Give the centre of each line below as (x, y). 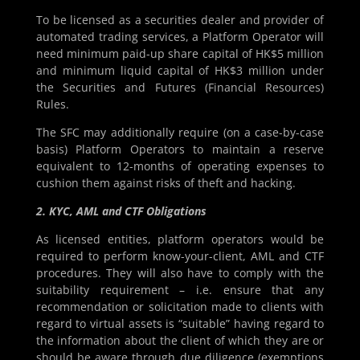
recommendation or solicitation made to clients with (180, 307)
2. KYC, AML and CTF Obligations (121, 211)
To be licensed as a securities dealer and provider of (180, 20)
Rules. (54, 104)
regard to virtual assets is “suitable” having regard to (180, 324)
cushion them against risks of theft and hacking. (166, 183)
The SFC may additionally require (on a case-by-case (180, 133)
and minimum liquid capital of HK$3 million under (180, 71)
